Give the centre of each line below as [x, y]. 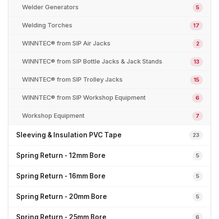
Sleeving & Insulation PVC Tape [69, 135]
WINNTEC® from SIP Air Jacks [66, 43]
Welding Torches [47, 25]
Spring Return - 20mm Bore [62, 197]
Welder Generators [50, 7]
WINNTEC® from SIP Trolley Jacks [72, 79]
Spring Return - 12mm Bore [61, 155]
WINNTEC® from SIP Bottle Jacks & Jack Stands [92, 61]
